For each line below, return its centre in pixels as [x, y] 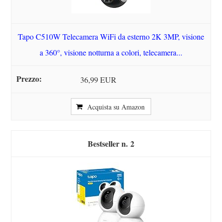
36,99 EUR [99, 80]
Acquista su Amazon [116, 107]
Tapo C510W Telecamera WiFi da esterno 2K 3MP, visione [111, 36]
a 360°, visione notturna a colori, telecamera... [111, 52]
